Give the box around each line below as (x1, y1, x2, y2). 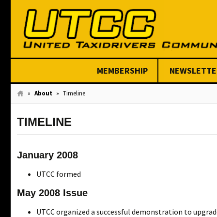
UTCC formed (36, 169, 81, 179)
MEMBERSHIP (97, 64, 148, 76)
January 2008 (17, 149, 78, 160)
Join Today (116, 88, 153, 98)
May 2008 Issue (17, 187, 88, 198)
